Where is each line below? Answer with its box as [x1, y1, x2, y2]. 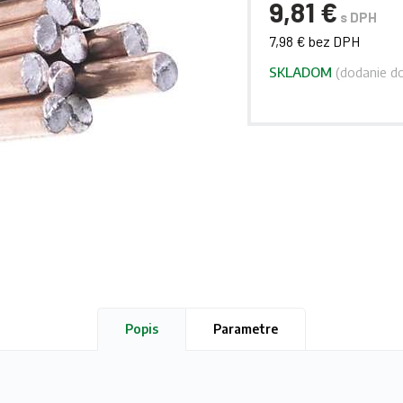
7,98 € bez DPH [269, 31, 361, 49]
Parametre [213, 321, 278, 336]
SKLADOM [269, 63, 333, 80]
